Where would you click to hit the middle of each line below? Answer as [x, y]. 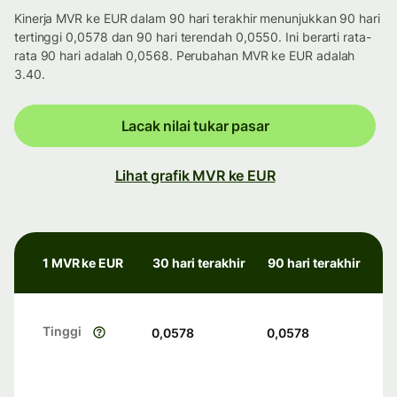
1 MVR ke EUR [83, 263]
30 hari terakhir [199, 263]
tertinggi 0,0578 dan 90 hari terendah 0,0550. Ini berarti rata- [193, 37]
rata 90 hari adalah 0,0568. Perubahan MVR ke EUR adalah [185, 56]
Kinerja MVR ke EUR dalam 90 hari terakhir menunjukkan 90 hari [197, 19]
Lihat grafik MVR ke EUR [195, 176]
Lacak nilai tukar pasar [195, 126]
